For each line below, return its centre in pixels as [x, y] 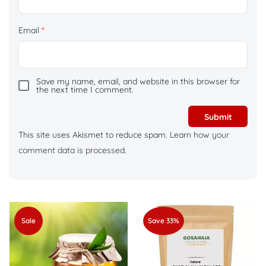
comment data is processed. [72, 151]
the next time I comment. [85, 90]
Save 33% [164, 221]
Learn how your [199, 135]
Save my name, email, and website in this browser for [138, 82]
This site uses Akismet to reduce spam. [94, 135]
